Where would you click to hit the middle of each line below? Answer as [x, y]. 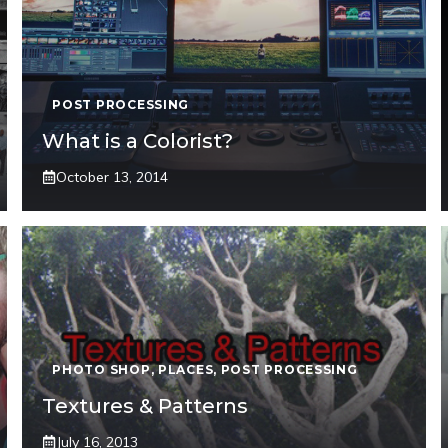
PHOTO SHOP [101, 369]
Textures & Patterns [145, 405]
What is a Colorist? [138, 140]
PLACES [185, 369]
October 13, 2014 [112, 176]
